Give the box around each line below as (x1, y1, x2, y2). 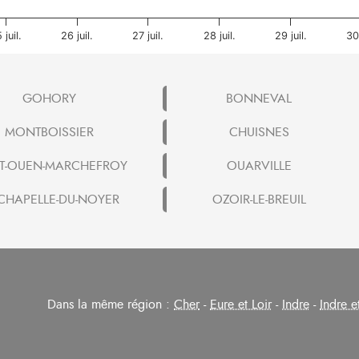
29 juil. (274, 29, 307, 42)
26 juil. (61, 29, 94, 42)
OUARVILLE (226, 156, 292, 175)
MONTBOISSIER (4, 123, 94, 141)
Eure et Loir (210, 295, 272, 313)
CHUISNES (228, 123, 289, 141)
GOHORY (22, 89, 76, 107)
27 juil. (132, 29, 164, 42)
